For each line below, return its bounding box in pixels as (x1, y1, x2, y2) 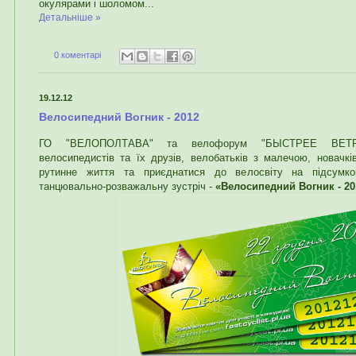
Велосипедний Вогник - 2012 (39, 110, 199, 124)
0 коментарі (53, 50, 101, 60)
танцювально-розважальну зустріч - (39, 180, 215, 192)
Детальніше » (39, 12, 101, 24)
